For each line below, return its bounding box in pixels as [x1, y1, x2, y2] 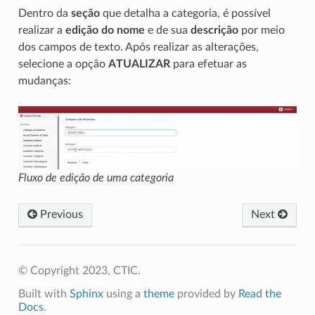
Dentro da [18, 8, 71, 20]
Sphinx [69, 288, 103, 300]
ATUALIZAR [108, 58, 170, 70]
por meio [238, 25, 285, 37]
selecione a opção [18, 58, 108, 70]
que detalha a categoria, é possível [99, 8, 271, 20]
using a [103, 288, 143, 300]
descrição [190, 25, 238, 37]
